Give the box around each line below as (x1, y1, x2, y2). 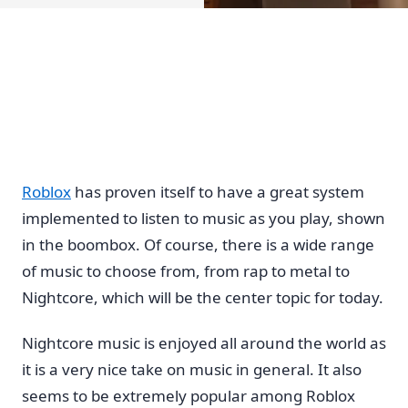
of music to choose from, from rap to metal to (22, 260, 350, 281)
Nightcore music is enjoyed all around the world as (22, 332, 386, 354)
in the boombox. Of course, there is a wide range (22, 233, 374, 255)
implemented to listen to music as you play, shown (22, 207, 385, 229)
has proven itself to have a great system (71, 180, 364, 202)
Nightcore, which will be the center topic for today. (22, 286, 383, 308)
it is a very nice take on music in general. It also (22, 359, 362, 381)
